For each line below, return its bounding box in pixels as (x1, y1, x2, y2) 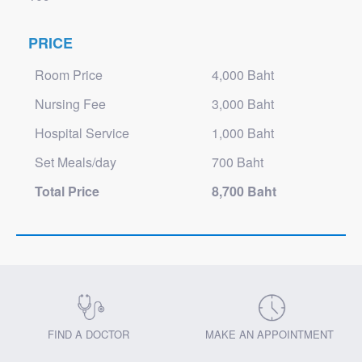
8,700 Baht (212, 182, 276, 200)
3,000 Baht (212, 95, 274, 113)
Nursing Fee (35, 95, 106, 113)
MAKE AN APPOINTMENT (205, 326, 334, 342)
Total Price (35, 182, 99, 200)
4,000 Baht (212, 65, 274, 84)
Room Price (35, 65, 103, 84)
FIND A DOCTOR (48, 326, 129, 342)
